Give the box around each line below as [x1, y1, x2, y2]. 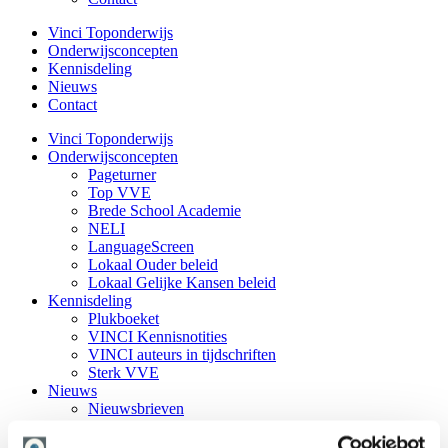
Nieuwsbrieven [88, 400, 184, 417]
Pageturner [88, 166, 156, 183]
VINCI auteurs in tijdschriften [88, 346, 276, 363]
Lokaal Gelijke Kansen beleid [88, 274, 276, 291]
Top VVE [88, 184, 151, 201]
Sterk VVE [88, 364, 159, 381]
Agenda [88, 418, 138, 435]
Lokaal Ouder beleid [88, 256, 218, 273]
